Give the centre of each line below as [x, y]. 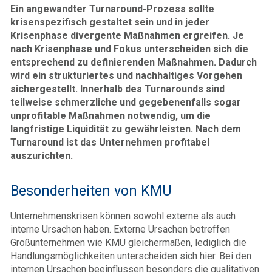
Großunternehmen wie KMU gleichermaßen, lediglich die [128, 243]
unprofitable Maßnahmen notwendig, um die [110, 116]
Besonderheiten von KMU [91, 191]
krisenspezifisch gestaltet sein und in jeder [110, 22]
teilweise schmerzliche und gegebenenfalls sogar [126, 102]
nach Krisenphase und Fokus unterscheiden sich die [129, 49]
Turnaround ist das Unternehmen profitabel [110, 142]
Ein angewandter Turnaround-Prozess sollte [112, 9]
